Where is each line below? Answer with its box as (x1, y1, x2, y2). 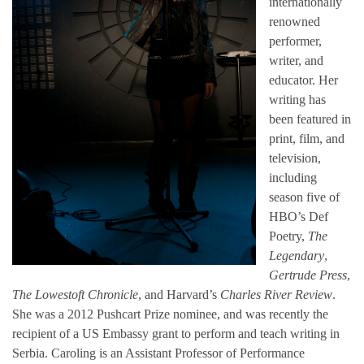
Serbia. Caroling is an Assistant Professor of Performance (12, 345, 305, 360)
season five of (269, 189, 340, 204)
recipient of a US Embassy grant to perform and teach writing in (12, 326, 340, 340)
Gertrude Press (269, 267, 347, 282)
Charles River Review (220, 287, 332, 301)
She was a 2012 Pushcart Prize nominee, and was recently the (12, 306, 328, 321)
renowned (269, 14, 320, 28)
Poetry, (269, 228, 308, 243)
